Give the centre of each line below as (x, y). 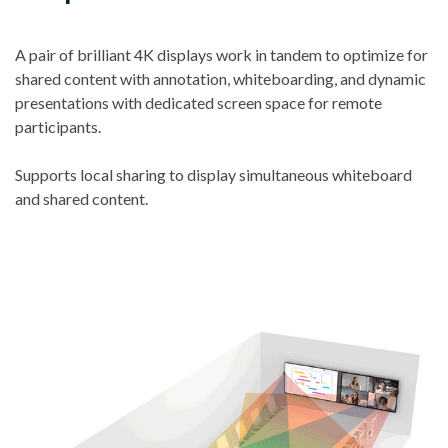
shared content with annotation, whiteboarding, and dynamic (220, 78)
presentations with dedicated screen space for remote (198, 102)
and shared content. (81, 198)
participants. (58, 126)
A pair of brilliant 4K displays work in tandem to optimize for (221, 54)
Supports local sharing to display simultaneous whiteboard (213, 174)
